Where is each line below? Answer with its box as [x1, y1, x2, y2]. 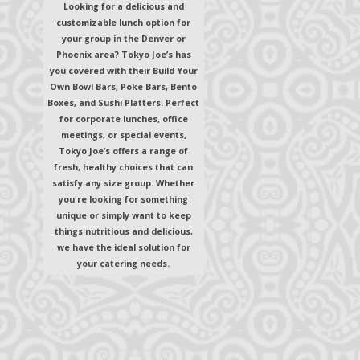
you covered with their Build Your [49, 65, 198, 76]
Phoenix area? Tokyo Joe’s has [55, 49, 191, 60]
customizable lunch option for [56, 17, 191, 28]
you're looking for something [59, 194, 189, 205]
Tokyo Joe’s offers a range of [59, 145, 189, 157]
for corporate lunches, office [59, 113, 188, 125]
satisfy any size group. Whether [52, 178, 195, 189]
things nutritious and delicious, [54, 226, 193, 237]
